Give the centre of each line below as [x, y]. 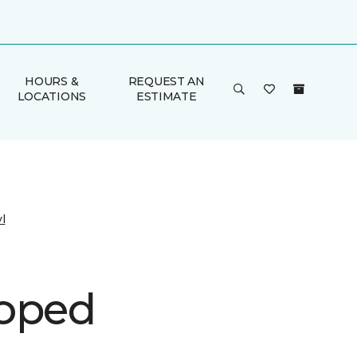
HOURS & [52, 81]
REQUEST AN [166, 81]
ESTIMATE [166, 96]
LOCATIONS [52, 96]
